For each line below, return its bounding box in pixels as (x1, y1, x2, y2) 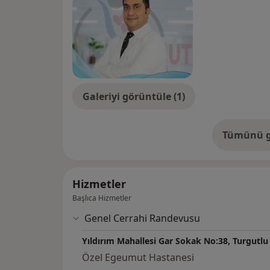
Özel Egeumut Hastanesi (82, 251, 194, 265)
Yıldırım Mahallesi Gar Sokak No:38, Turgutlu (82, 235, 268, 247)
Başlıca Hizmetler (72, 193, 131, 204)
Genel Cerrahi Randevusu (84, 212, 200, 225)
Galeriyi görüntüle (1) (83, 90, 185, 104)
